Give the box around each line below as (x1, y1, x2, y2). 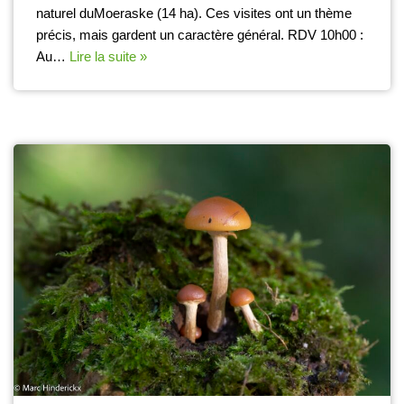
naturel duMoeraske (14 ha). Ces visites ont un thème (36, 5, 352, 21)
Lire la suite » (69, 48, 147, 64)
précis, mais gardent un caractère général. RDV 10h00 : (36, 26, 363, 42)
